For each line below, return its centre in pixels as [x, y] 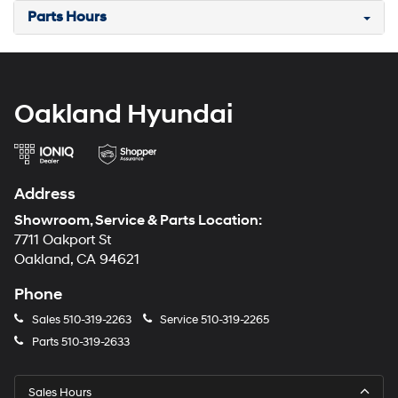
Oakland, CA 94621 [77, 260]
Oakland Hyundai [123, 115]
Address [45, 195]
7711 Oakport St [63, 241]
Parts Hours [67, 17]
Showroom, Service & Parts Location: [138, 221]
